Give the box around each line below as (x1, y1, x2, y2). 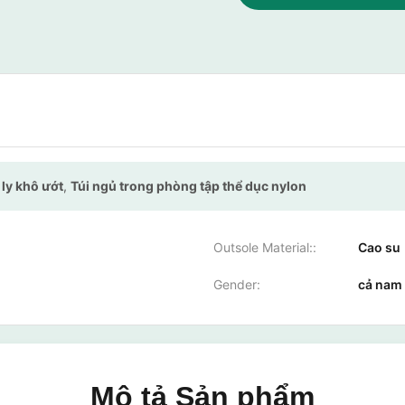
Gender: (213, 277, 260, 292)
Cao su (358, 240, 400, 255)
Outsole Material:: (213, 240, 316, 255)
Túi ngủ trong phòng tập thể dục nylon (71, 178, 306, 193)
